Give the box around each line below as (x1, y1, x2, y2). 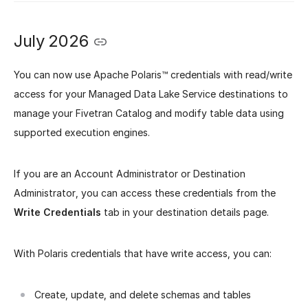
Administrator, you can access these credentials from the (14, 187, 276, 199)
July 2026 (14, 30, 89, 51)
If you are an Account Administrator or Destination (14, 168, 245, 180)
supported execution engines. (14, 126, 150, 139)
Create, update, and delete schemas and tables (34, 289, 251, 301)
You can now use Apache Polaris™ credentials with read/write (14, 69, 292, 81)
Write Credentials (14, 206, 101, 219)
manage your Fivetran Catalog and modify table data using (14, 107, 284, 120)
